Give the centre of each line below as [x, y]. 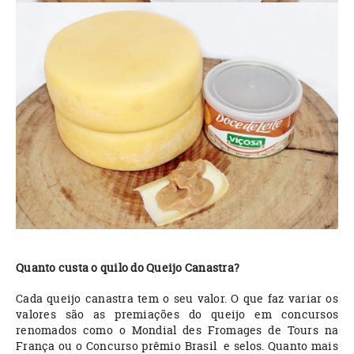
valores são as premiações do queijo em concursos [177, 314]
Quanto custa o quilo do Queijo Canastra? [128, 268]
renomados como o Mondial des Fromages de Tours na [177, 330]
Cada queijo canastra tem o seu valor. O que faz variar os [177, 299]
